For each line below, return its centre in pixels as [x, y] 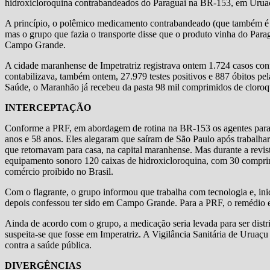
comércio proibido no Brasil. [59, 172]
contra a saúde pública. [51, 245]
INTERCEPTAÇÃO [48, 108]
